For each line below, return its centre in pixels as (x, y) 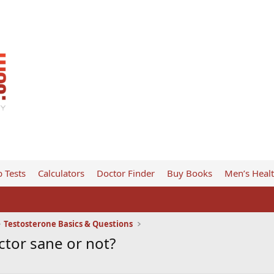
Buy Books (189, 173)
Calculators (61, 173)
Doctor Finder (125, 173)
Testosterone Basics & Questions (68, 224)
